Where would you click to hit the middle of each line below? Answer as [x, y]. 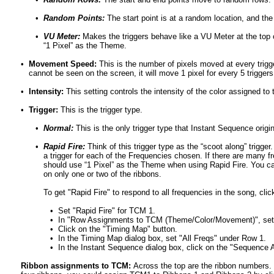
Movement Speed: [63, 64]
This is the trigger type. [100, 110]
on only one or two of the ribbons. [102, 174]
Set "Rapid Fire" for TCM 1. [107, 211]
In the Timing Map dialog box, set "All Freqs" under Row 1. [162, 238]
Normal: [58, 128]
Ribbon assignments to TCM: [77, 266]
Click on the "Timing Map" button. [118, 229]
